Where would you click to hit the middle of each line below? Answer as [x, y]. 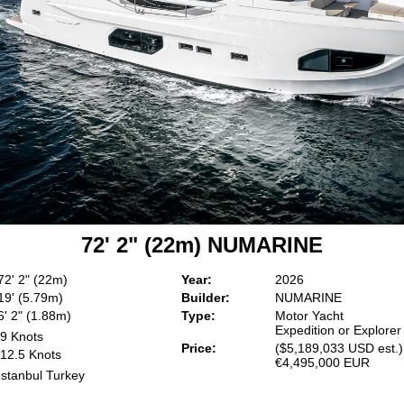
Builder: [206, 298]
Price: [199, 348]
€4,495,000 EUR [322, 363]
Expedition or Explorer [338, 330]
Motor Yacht [309, 316]
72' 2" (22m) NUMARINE [202, 245]
